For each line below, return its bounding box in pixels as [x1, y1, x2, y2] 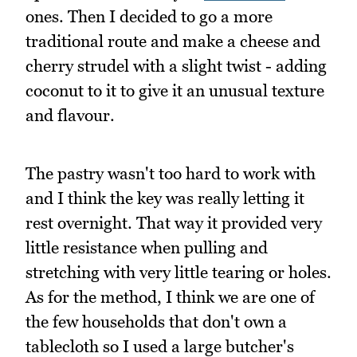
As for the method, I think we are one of [25, 286, 315, 307]
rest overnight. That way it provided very [25, 212, 322, 233]
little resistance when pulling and [25, 237, 268, 257]
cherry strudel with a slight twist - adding [25, 55, 327, 76]
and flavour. [25, 104, 115, 125]
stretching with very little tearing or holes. [25, 261, 331, 282]
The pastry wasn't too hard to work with [25, 163, 316, 183]
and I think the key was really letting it [25, 187, 304, 208]
